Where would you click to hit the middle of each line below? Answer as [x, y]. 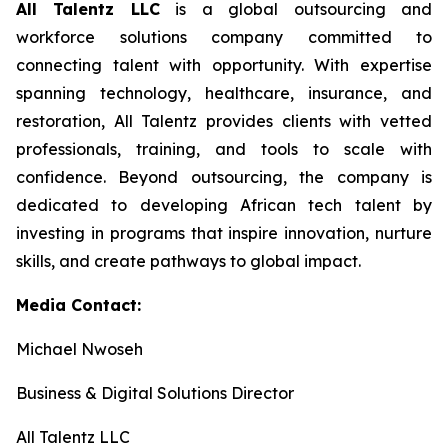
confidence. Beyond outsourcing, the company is [224, 177]
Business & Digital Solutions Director [155, 393]
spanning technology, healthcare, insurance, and [224, 93]
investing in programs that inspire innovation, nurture [224, 233]
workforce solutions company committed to [224, 37]
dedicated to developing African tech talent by [224, 205]
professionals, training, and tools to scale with [224, 149]
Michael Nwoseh [79, 349]
